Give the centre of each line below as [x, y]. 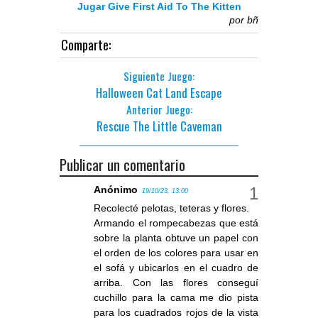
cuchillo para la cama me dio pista [176, 298]
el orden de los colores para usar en [176, 253]
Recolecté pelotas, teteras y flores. [171, 208]
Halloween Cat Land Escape [159, 93]
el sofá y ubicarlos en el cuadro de [176, 268]
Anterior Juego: [159, 110]
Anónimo [116, 190]
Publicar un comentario [122, 165]
